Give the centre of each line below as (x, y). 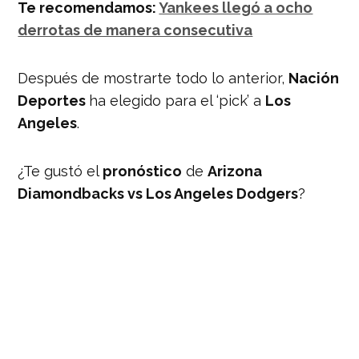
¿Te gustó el (61, 171)
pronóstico (143, 171)
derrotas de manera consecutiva (135, 30)
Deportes (54, 100)
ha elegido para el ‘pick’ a (177, 100)
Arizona (235, 171)
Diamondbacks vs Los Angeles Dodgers (158, 193)
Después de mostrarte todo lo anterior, (153, 78)
